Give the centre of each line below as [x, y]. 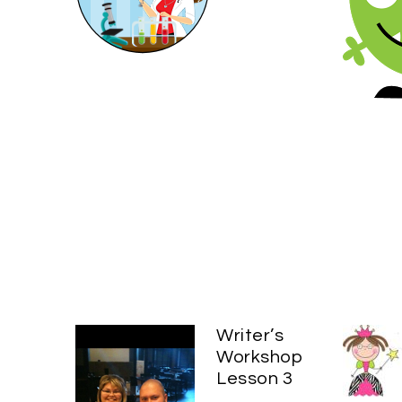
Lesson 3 [254, 378]
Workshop [260, 357]
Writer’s [250, 335]
